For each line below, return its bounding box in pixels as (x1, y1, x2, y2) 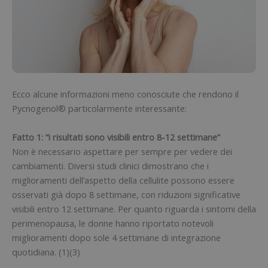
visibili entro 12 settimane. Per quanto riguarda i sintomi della (12, 202, 256, 215)
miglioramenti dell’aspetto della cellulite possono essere (12, 173, 234, 186)
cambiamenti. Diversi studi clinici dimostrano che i (12, 159, 209, 172)
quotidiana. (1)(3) (12, 245, 80, 258)
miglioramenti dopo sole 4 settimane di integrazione (12, 231, 221, 243)
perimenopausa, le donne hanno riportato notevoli (12, 217, 214, 229)
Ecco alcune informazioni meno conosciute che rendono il (12, 88, 239, 100)
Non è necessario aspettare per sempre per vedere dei (12, 145, 232, 157)
